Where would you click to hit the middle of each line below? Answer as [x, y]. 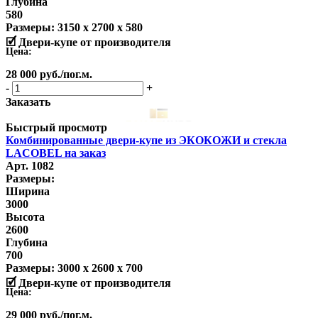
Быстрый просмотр [56, 128]
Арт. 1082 [30, 166]
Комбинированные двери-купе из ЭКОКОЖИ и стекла [146, 141]
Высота [25, 217]
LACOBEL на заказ [56, 153]
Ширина [28, 192]
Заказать [28, 102]
